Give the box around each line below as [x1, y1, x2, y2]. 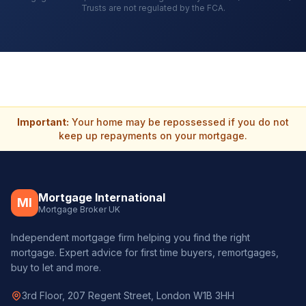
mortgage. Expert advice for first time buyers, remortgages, [11, 247, 279, 258]
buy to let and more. [11, 262, 101, 273]
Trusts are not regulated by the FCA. [81, 3, 225, 13]
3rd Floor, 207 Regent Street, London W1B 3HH [22, 290, 234, 301]
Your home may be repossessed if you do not [69, 116, 289, 128]
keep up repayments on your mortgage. [59, 130, 247, 141]
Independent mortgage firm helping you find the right [11, 232, 250, 243]
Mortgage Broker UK [38, 204, 120, 214]
